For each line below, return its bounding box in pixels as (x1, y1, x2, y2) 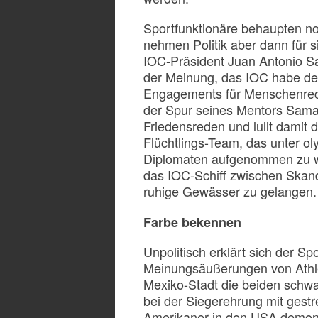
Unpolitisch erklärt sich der (143, 242, 297, 261)
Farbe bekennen (143, 212, 241, 231)
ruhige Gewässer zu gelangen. (143, 182, 317, 200)
